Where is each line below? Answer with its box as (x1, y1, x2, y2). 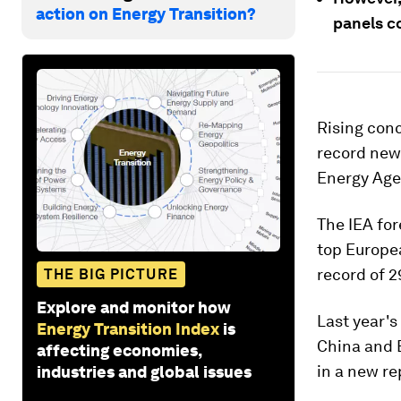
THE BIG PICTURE (44, 265, 178, 283)
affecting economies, (37, 340, 201, 360)
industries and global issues (37, 362, 252, 381)
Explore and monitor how (37, 297, 231, 317)
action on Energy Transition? (36, 4, 256, 23)
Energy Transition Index (37, 319, 219, 338)
